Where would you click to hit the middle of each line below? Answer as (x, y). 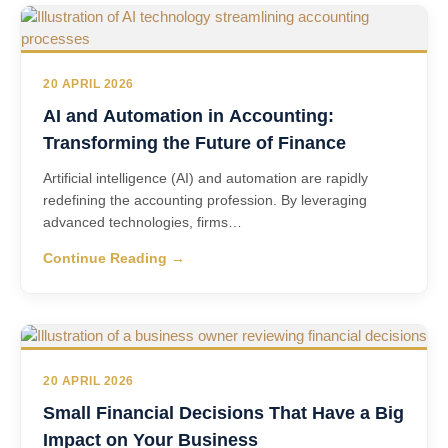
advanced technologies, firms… (142, 222)
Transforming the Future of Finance (194, 143)
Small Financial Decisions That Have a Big (223, 413)
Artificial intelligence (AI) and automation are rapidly (205, 178)
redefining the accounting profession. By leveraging (205, 200)
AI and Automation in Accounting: (188, 116)
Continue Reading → (114, 258)
